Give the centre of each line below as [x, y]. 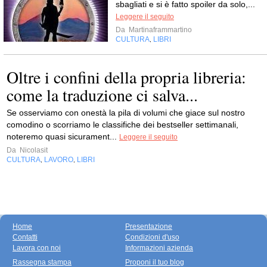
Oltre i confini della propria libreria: [126, 77]
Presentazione [149, 226]
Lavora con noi [37, 248]
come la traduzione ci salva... [102, 95]
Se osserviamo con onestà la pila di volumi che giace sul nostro [126, 113]
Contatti [25, 237]
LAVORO [59, 160]
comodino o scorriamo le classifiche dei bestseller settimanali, [122, 125]
